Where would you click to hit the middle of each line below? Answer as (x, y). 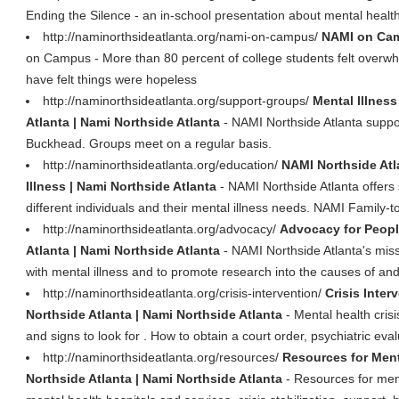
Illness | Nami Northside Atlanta (121, 186)
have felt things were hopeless (111, 79)
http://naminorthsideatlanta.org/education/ (162, 165)
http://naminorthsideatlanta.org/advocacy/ (161, 229)
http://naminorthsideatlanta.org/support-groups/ (178, 101)
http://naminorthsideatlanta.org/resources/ (163, 357)
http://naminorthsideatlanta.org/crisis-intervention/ (184, 293)
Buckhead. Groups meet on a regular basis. (149, 143)
